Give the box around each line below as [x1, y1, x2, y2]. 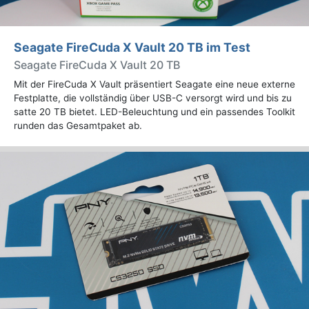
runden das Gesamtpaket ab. [14, 119, 142, 131]
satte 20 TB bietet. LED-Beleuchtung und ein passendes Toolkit [14, 106, 295, 117]
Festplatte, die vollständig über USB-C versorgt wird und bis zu [14, 92, 292, 103]
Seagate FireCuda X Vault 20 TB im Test [14, 39, 250, 54]
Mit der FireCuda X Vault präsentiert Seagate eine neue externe [14, 78, 295, 90]
